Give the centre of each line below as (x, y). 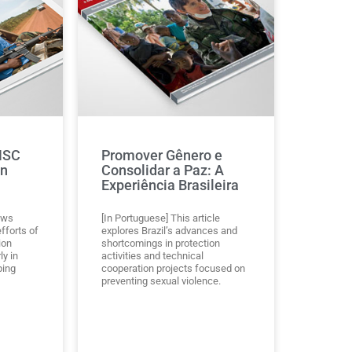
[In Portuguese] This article (161, 218)
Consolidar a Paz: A (163, 170)
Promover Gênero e (162, 155)
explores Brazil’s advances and (170, 230)
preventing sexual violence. (161, 280)
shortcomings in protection (161, 243)
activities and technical (153, 255)
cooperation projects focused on (174, 268)
